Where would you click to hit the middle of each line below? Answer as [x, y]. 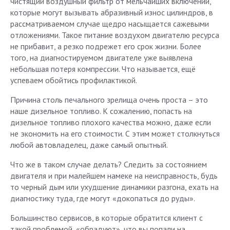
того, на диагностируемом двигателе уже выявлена [101, 57]
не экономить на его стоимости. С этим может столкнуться [115, 133]
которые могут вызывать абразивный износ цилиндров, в [112, 12]
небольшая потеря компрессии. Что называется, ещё [103, 69]
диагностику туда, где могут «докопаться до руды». [103, 198]
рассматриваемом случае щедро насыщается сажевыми [110, 24]
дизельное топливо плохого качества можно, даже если [111, 122]
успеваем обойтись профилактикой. [74, 80]
